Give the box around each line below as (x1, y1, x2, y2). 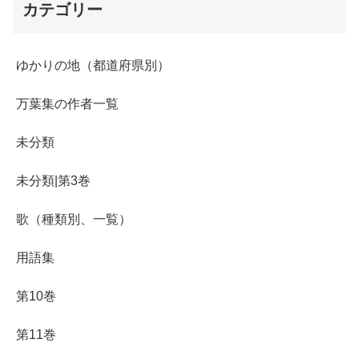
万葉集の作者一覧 (16, 96, 119, 111)
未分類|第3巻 (16, 173, 91, 188)
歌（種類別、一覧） (16, 212, 131, 226)
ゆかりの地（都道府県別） (16, 58, 170, 72)
